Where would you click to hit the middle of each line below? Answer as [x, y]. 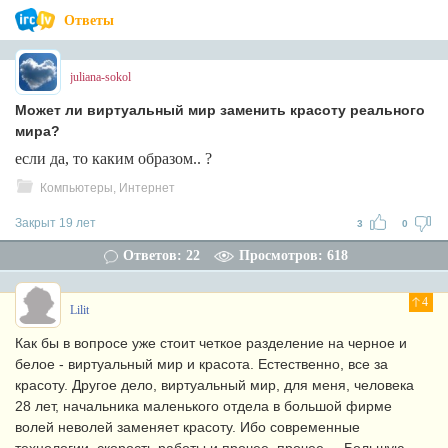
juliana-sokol [100, 77]
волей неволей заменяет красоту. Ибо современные [187, 427]
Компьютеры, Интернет [107, 188]
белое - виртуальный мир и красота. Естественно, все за [201, 364]
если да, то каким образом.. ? [113, 158]
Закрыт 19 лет [55, 223]
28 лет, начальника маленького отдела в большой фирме [203, 406]
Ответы [89, 20]
